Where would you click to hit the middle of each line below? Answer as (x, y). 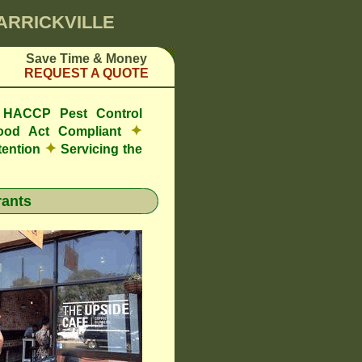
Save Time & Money (86, 59)
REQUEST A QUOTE (86, 73)
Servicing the (99, 149)
